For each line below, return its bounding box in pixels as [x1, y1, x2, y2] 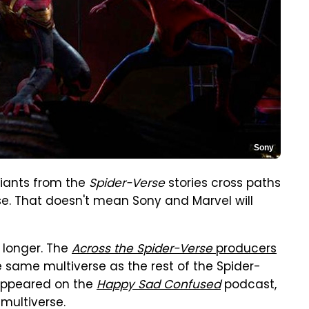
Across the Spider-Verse [72, 240, 212, 259]
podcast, [221, 276, 277, 295]
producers [212, 240, 277, 259]
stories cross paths [165, 175, 281, 194]
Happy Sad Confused [97, 276, 221, 295]
